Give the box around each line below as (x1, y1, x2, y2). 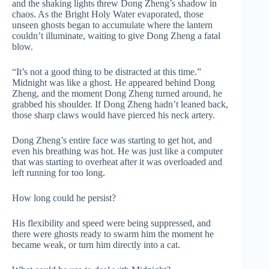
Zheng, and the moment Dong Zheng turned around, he (12, 88, 222, 98)
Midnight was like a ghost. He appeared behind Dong (12, 77, 215, 88)
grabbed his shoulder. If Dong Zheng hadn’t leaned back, (12, 99, 228, 109)
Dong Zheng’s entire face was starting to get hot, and (12, 135, 212, 145)
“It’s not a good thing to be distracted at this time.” (12, 67, 201, 77)
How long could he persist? (12, 193, 116, 203)
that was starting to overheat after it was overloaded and (12, 157, 222, 167)
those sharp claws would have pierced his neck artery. (12, 110, 215, 120)
